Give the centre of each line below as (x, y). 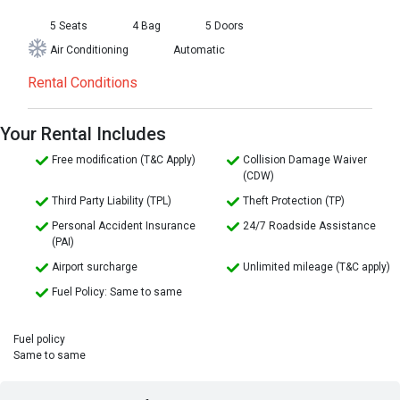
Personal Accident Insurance (124, 226)
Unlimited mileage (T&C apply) (317, 267)
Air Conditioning (89, 50)
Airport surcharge (95, 267)
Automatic (199, 50)
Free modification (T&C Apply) (124, 160)
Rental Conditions (83, 83)
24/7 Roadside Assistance (309, 226)
